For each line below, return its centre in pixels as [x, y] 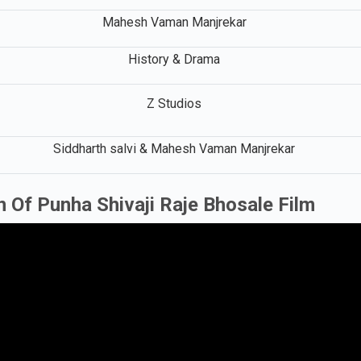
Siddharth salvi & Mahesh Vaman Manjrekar [174, 148]
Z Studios [174, 103]
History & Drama [174, 59]
